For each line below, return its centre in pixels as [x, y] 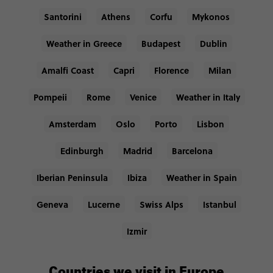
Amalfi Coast [68, 70]
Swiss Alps [161, 204]
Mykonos [211, 16]
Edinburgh [82, 150]
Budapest [161, 43]
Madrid [138, 150]
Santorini [62, 16]
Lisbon [211, 123]
